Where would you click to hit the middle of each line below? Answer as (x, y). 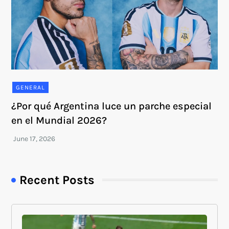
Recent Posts (57, 180)
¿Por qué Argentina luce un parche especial (112, 106)
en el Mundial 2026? (59, 120)
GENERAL (31, 87)
